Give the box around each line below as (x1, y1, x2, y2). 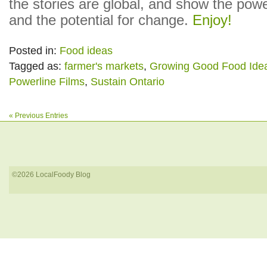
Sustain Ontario (91, 76, 164, 88)
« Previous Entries (9, 111, 68, 120)
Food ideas (60, 45, 113, 57)
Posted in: (9, 45, 60, 57)
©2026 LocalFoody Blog (12, 170, 91, 179)
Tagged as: (9, 60, 64, 73)
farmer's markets (64, 60, 144, 73)
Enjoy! (193, 13, 232, 29)
